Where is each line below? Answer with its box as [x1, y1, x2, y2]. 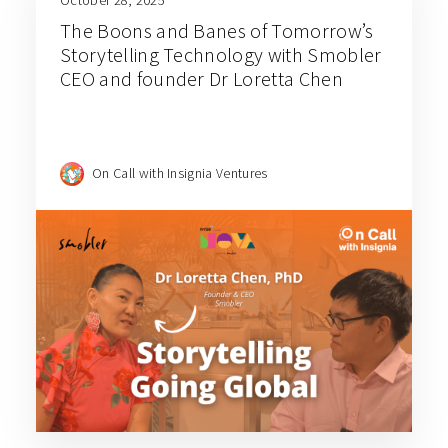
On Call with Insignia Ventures [92, 163, 268, 182]
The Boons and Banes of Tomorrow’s [60, 18, 374, 44]
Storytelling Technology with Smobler [60, 42, 382, 68]
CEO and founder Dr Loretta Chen [60, 66, 343, 92]
